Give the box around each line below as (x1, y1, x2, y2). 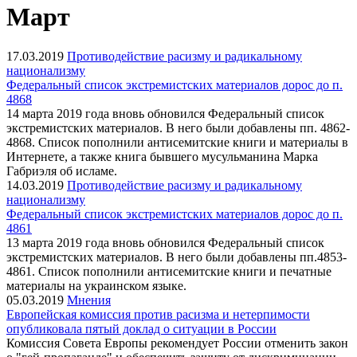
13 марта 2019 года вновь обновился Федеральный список (6, 235, 324, 249)
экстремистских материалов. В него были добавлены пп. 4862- (6, 120, 350, 135)
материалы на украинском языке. (6, 278, 186, 292)
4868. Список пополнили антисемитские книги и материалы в (6, 135, 348, 149)
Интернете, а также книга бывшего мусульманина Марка (6, 149, 318, 163)
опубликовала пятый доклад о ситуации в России (6, 321, 277, 335)
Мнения (67, 292, 111, 307)
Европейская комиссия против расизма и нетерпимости (6, 307, 310, 321)
